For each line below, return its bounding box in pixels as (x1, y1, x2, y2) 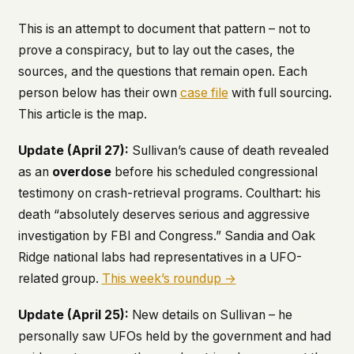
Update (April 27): (17, 143, 129, 159)
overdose (51, 164, 111, 180)
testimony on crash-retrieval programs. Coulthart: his (17, 186, 321, 201)
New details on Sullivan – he (128, 307, 292, 322)
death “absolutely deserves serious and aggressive (17, 207, 310, 223)
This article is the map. (17, 107, 147, 122)
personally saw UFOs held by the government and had (17, 328, 331, 344)
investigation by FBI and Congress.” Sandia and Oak (17, 228, 315, 244)
